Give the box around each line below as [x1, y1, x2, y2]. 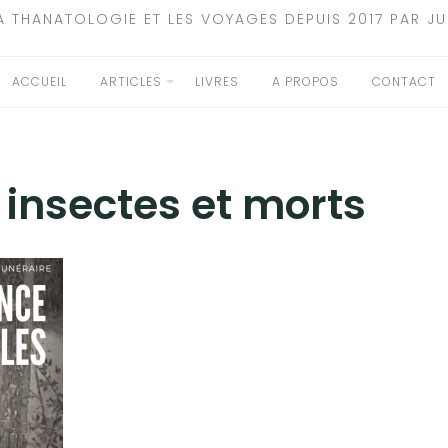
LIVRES [195, 73, 239, 90]
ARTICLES [100, 73, 162, 90]
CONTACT [372, 73, 436, 90]
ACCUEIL [12, 73, 67, 90]
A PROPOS [272, 73, 339, 90]
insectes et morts [7, 176, 367, 233]
